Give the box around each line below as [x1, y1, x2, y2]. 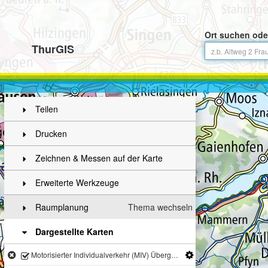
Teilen [35, 103, 58, 115]
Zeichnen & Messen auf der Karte [35, 152, 163, 164]
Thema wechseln [128, 201, 193, 213]
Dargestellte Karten [35, 226, 114, 237]
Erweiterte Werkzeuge [35, 176, 119, 188]
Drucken [35, 127, 67, 139]
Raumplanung [35, 201, 89, 213]
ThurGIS [32, 41, 74, 57]
